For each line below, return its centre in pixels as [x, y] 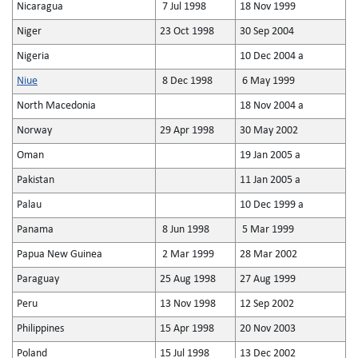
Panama [35, 230]
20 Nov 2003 [268, 329]
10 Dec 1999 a [272, 205]
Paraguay [38, 279]
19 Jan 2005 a [270, 155]
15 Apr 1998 [187, 329]
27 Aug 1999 [268, 279]
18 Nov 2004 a [272, 106]
